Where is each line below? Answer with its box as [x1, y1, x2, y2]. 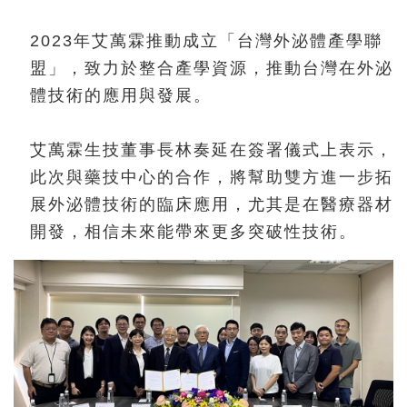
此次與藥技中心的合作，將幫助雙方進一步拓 [30, 167, 393, 186]
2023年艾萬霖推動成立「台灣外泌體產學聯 [30, 31, 382, 50]
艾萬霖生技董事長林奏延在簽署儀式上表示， [30, 140, 393, 159]
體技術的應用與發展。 [30, 85, 212, 104]
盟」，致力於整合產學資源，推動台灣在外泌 [30, 58, 393, 77]
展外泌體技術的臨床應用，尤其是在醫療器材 [30, 194, 393, 213]
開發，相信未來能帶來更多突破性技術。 [30, 222, 357, 241]
